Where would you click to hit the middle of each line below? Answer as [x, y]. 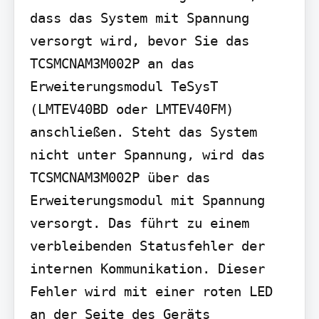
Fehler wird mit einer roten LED [151, 291]
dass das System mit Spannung [139, 17]
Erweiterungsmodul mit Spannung [147, 200]
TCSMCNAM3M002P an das [112, 63]
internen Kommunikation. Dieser [147, 268]
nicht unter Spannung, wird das [147, 154]
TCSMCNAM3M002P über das [120, 177]
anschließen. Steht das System [143, 131]
